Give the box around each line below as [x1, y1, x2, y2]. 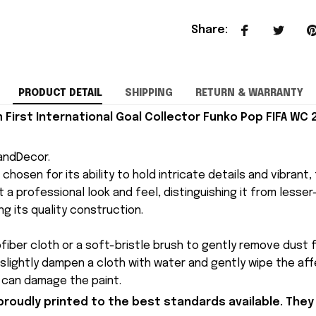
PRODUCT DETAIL [18, 87, 102, 98]
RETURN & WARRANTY [195, 87, 303, 98]
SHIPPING [124, 87, 173, 98]
